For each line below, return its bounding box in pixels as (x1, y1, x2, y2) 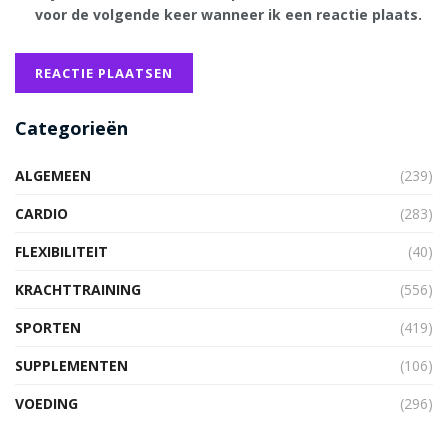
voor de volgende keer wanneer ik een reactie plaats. (35, 5, 422, 25)
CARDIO (15, 204, 68, 224)
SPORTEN (15, 318, 81, 338)
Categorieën (15, 116, 128, 141)
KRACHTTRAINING (15, 280, 141, 300)
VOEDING (15, 394, 78, 414)
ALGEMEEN (15, 166, 91, 186)
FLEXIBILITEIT (15, 242, 108, 262)
